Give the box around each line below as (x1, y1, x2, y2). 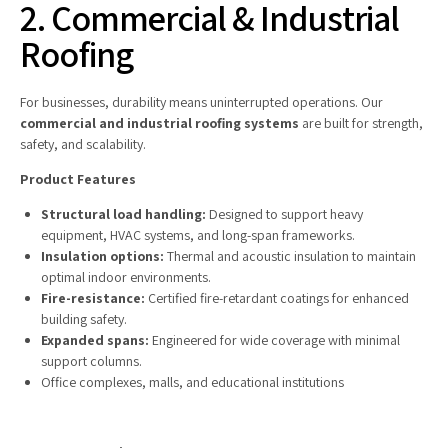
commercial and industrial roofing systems (20, 114, 299, 133)
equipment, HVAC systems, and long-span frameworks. (41, 226, 355, 245)
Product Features (20, 170, 136, 189)
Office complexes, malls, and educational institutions (41, 373, 344, 392)
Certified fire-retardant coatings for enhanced (145, 289, 409, 308)
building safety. (41, 310, 127, 329)
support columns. (41, 352, 142, 371)
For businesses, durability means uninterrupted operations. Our (20, 93, 383, 112)
